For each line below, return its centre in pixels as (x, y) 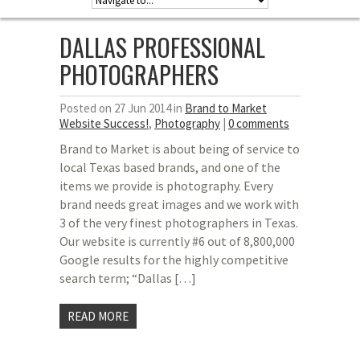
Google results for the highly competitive (174, 260)
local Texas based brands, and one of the (170, 167)
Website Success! (104, 123)
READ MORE (98, 316)
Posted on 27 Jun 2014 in (122, 108)
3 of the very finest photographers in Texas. (179, 223)
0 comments (259, 123)
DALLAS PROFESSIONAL (162, 47)
